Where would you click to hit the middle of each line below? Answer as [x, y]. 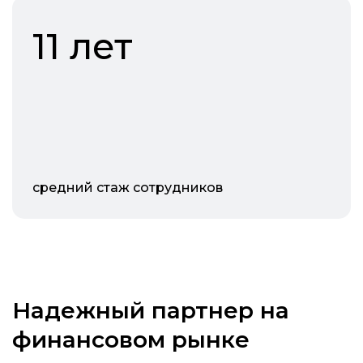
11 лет [83, 47]
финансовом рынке [131, 340]
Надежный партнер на [151, 311]
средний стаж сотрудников [128, 188]
